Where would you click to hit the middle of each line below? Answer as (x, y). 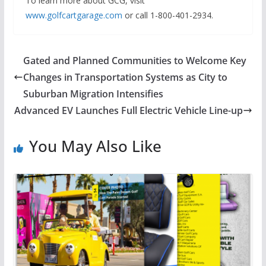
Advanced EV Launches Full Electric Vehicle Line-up (129, 111)
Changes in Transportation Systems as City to (125, 77)
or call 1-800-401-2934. (167, 15)
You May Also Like (95, 146)
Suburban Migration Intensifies (93, 94)
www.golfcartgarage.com (74, 15)
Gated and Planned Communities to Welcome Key (134, 61)
